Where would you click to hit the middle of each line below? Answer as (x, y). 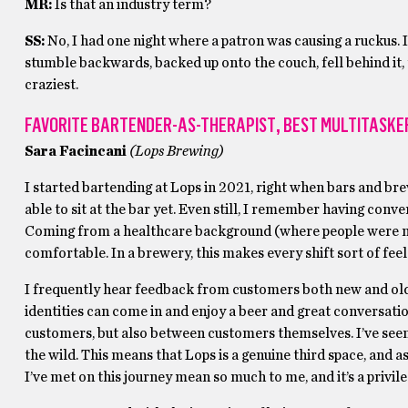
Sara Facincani (76, 151)
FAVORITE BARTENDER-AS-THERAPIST (150, 125)
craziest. (51, 85)
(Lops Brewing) (176, 151)
